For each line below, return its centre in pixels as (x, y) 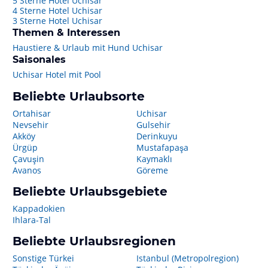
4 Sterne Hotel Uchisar (57, 10)
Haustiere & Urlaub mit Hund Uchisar (88, 48)
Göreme (152, 170)
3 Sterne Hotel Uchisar (57, 21)
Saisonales (39, 60)
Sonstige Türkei (43, 258)
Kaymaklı (154, 159)
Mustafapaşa (162, 147)
